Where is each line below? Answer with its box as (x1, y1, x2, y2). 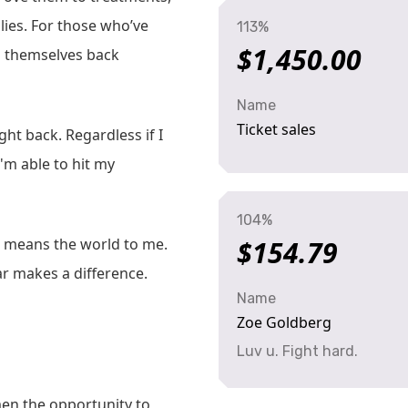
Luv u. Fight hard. (237, 342, 358, 360)
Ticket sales (237, 119, 316, 139)
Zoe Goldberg (237, 312, 331, 332)
